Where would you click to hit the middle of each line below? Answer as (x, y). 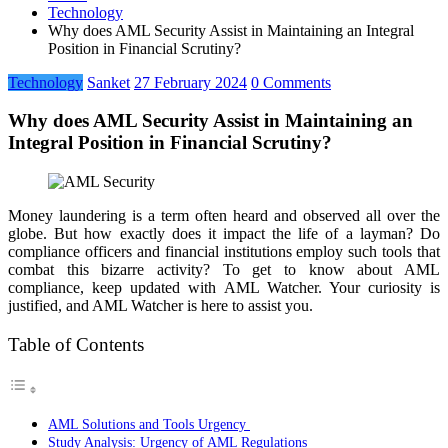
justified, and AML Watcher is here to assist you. (162, 306)
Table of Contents (76, 345)
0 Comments (291, 82)
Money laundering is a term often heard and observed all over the (224, 216)
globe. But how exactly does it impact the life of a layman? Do (224, 234)
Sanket (108, 82)
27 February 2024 (190, 82)
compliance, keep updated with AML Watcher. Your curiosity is (224, 288)
